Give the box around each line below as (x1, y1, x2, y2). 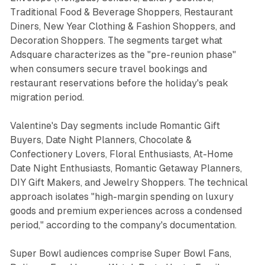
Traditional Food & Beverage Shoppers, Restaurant (9, 7, 233, 18)
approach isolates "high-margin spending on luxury (9, 191, 234, 203)
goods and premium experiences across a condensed (9, 205, 242, 217)
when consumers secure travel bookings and (9, 63, 207, 75)
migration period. (9, 92, 84, 104)
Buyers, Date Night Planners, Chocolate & (9, 134, 192, 146)
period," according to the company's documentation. (9, 219, 237, 231)
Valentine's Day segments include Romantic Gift (9, 120, 220, 132)
